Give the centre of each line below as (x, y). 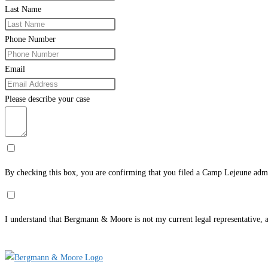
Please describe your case (47, 99)
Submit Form (31, 242)
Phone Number (30, 39)
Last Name (23, 9)
